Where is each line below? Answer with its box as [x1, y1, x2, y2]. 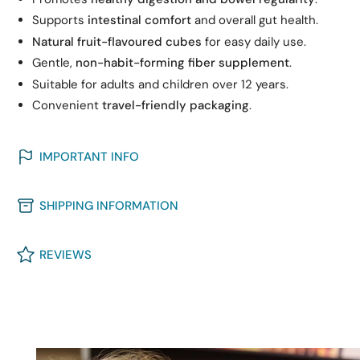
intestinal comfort [88, 12, 191, 29]
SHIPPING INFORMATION [39, 197, 178, 214]
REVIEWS [39, 246, 92, 263]
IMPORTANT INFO [39, 148, 139, 165]
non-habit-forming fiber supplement [76, 55, 289, 72]
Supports [32, 12, 88, 29]
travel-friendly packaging [102, 97, 249, 114]
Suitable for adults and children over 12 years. [32, 76, 288, 92]
